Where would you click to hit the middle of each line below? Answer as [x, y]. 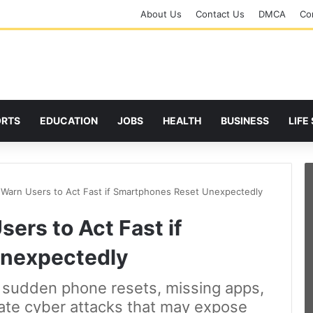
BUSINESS [245, 121]
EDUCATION [69, 121]
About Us [161, 14]
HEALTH [182, 121]
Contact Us [220, 14]
